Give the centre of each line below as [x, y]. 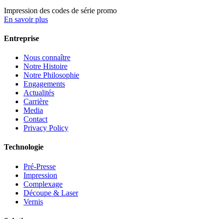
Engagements [44, 84]
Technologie [24, 147]
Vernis [33, 201]
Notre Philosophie [51, 75]
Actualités [39, 93]
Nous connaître [47, 58]
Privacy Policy [46, 128]
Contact [35, 119]
